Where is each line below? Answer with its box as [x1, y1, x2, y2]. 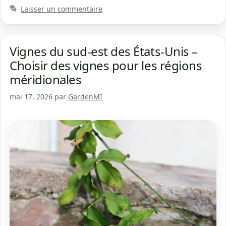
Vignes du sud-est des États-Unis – [10, 42, 198, 60]
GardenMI [68, 91, 102, 101]
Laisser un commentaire [21, 4, 103, 14]
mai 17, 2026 [10, 91, 52, 101]
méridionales [10, 71, 82, 88]
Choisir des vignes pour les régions [10, 56, 202, 74]
